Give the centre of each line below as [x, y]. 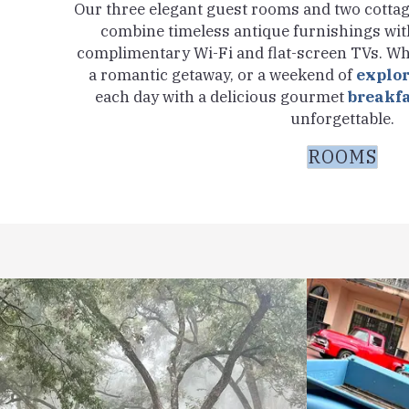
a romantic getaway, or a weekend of [222, 74]
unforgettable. [342, 118]
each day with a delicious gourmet [221, 96]
